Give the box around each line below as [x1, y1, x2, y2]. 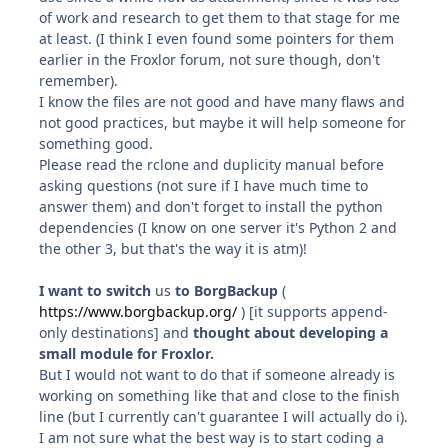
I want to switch [39, 281, 156, 301]
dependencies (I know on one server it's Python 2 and [39, 218, 398, 238]
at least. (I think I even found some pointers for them [39, 29, 395, 49]
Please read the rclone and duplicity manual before [39, 155, 385, 175]
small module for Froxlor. [39, 344, 215, 364]
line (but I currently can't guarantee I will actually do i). [39, 407, 409, 427]
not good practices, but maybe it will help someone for [39, 113, 407, 133]
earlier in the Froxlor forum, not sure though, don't [39, 50, 381, 70]
